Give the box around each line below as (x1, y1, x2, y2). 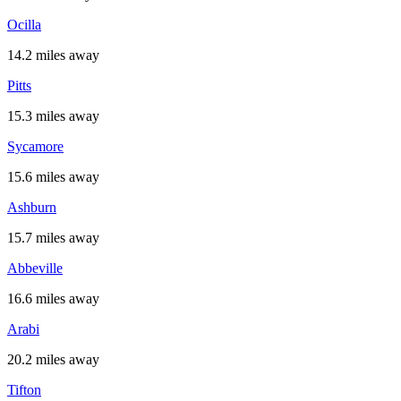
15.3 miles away (7, 108, 99, 124)
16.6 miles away (7, 291, 99, 306)
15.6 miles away (7, 169, 99, 184)
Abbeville (7, 260, 63, 276)
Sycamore (7, 139, 64, 154)
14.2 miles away (7, 47, 99, 63)
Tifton (7, 382, 41, 397)
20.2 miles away (7, 352, 99, 367)
